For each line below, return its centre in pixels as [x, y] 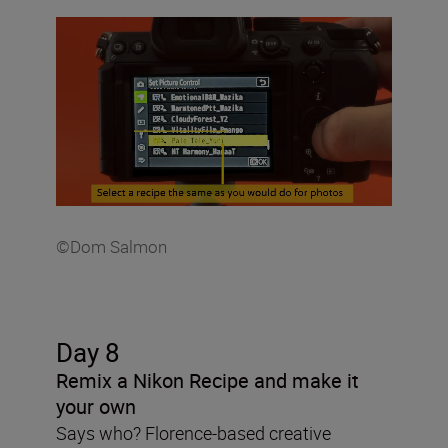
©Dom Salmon [111, 246]
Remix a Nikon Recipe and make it [207, 380]
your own [96, 406]
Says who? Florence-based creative [193, 432]
